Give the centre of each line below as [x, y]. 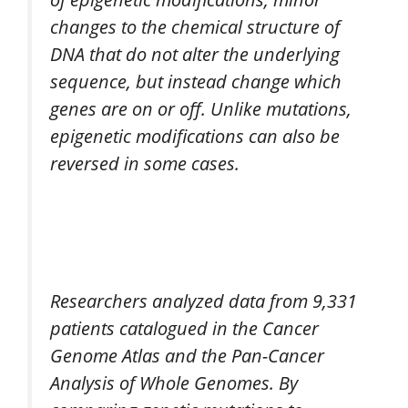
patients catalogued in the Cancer [184, 327]
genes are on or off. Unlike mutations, [201, 108]
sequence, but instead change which [196, 81]
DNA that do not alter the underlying [195, 53]
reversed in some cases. [145, 163]
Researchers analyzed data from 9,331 [204, 300]
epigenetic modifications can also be [195, 135]
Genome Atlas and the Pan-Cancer [187, 355]
